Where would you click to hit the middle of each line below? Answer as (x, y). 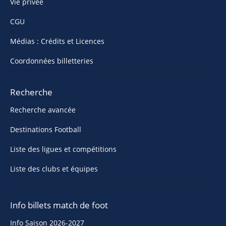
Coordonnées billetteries (52, 61)
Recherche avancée (43, 110)
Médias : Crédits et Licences (57, 41)
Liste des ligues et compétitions (63, 149)
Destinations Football (46, 129)
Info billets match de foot (59, 205)
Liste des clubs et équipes (54, 169)
